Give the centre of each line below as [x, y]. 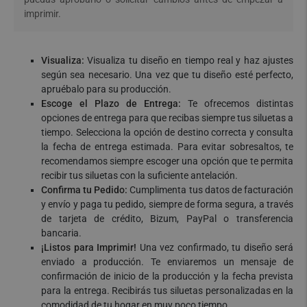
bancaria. [61, 233]
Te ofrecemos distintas [237, 103]
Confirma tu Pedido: [85, 190]
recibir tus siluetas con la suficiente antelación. [139, 175]
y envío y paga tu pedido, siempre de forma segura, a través [167, 204]
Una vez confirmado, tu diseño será [215, 247]
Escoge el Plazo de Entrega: [111, 103]
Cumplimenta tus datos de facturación [211, 190]
